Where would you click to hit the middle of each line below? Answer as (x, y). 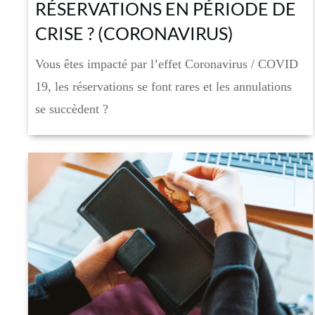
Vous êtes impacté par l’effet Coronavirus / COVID (167, 64)
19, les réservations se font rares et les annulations (163, 86)
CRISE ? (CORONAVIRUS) (134, 33)
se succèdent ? (72, 109)
